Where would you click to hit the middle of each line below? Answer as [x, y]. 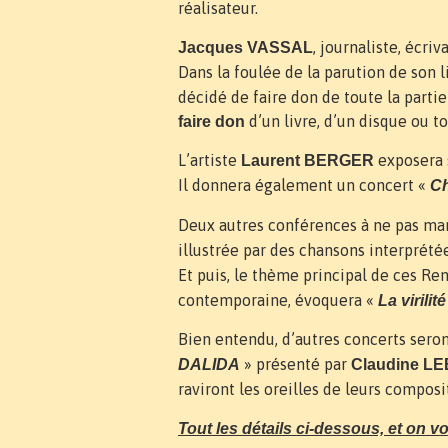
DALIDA [209, 365]
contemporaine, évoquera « [278, 299]
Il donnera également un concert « [304, 185]
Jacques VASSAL [245, 47]
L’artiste [209, 160]
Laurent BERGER [307, 161]
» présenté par [295, 364]
